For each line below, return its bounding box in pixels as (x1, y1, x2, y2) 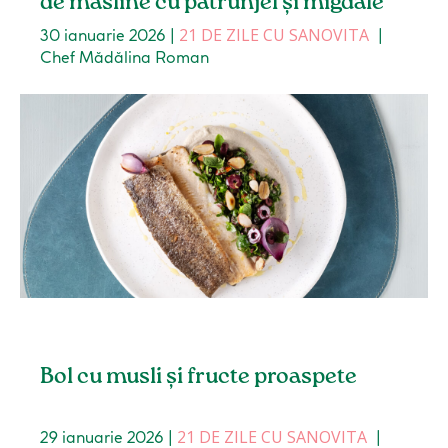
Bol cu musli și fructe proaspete (40, 366, 358, 389)
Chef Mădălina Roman (40, 47, 210, 68)
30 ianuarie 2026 (40, 25, 167, 46)
